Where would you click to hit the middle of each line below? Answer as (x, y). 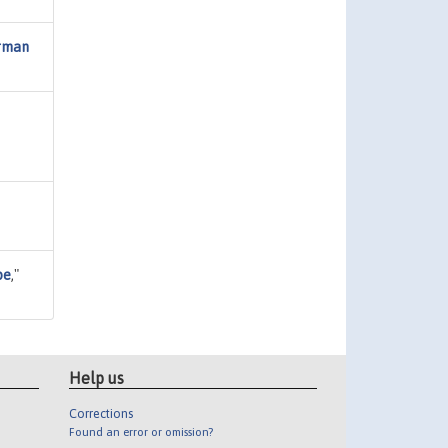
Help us (96, 378)
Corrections (100, 414)
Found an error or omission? (140, 432)
